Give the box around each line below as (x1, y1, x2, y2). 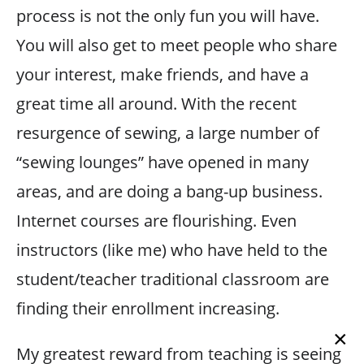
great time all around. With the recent (16, 92, 297, 115)
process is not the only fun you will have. (16, 4, 319, 27)
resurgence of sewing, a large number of (16, 121, 319, 144)
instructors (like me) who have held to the (16, 238, 327, 261)
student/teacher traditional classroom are (16, 267, 329, 290)
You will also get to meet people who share (16, 33, 337, 56)
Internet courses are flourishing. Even (16, 209, 297, 232)
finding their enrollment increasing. (16, 297, 279, 319)
